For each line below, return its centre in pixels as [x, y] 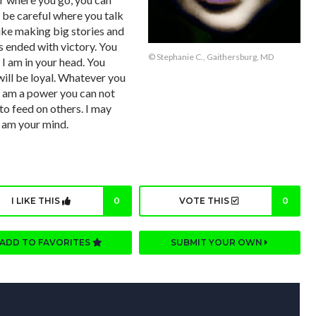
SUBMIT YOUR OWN [218, 243]
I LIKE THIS [36, 201]
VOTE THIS [206, 201]
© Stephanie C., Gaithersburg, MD [211, 56]
